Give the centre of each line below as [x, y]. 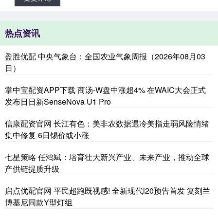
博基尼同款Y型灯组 [39, 202]
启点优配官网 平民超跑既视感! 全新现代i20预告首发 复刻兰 [108, 191]
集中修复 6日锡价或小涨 [47, 135]
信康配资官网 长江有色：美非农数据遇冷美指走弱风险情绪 [107, 124]
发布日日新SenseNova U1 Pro [58, 102]
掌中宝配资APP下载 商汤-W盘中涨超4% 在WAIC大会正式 [105, 90]
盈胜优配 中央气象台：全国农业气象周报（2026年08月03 [105, 56]
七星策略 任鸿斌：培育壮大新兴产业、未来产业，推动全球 [107, 157]
